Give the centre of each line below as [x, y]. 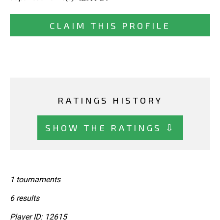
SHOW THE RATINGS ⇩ [110, 127]
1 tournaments [35, 180]
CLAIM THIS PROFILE [110, 26]
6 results [25, 198]
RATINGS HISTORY [110, 100]
